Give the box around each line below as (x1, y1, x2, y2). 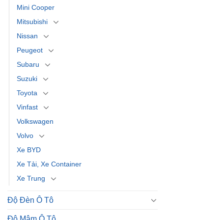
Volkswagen (17, 117, 54, 125)
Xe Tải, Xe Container (17, 160, 82, 168)
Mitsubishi (17, 17, 48, 26)
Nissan (17, 31, 38, 40)
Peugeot (17, 46, 43, 54)
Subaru (17, 60, 39, 68)
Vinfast (17, 103, 38, 111)
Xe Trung (17, 174, 45, 182)
